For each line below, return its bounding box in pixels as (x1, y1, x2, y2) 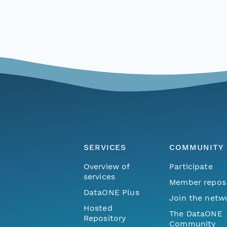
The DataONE (169, 208, 222, 218)
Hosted (83, 203, 112, 213)
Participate (169, 161, 213, 171)
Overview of (83, 161, 130, 171)
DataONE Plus (83, 187, 139, 197)
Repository (83, 213, 126, 223)
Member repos (169, 177, 226, 187)
